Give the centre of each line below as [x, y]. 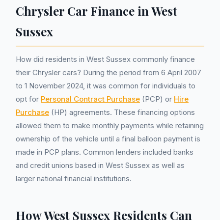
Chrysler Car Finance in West [96, 11]
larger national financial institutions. [74, 179]
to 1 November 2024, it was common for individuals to [106, 86]
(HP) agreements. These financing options [122, 112]
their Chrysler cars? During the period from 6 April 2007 [109, 72]
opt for [28, 99]
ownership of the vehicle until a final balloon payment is [108, 139]
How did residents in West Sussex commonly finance [105, 59]
